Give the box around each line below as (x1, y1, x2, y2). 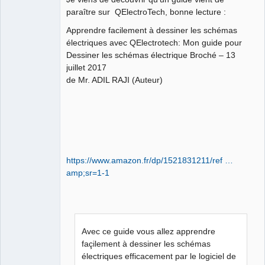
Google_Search (15, 35, 84, 48)
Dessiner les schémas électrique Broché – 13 (66, 50, 235, 60)
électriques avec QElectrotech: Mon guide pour (66, 37, 242, 47)
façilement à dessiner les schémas (82, 238, 211, 248)
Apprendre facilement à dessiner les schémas (66, 25, 237, 35)
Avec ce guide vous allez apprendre (82, 226, 216, 236)
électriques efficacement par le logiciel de (82, 251, 237, 261)
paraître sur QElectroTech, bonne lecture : (66, 7, 226, 17)
